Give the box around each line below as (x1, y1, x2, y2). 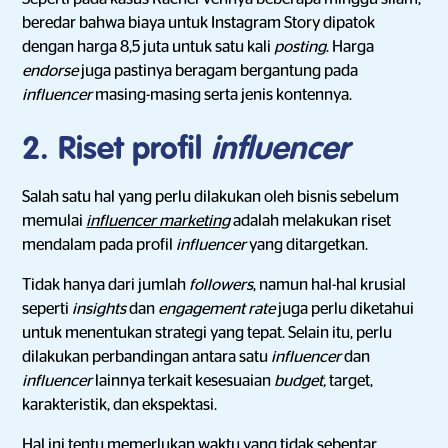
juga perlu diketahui (278, 301, 415, 317)
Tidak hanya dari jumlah (22, 277, 190, 293)
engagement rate (158, 301, 279, 317)
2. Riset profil (22, 134, 212, 166)
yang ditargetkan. (249, 237, 369, 253)
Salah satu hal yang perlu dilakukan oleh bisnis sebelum (22, 189, 400, 205)
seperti (22, 301, 73, 317)
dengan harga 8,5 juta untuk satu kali (22, 39, 275, 55)
